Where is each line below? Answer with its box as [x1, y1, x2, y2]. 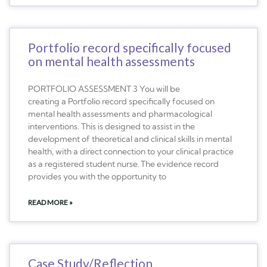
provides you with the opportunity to [28, 170, 166, 182]
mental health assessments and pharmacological [28, 108, 212, 119]
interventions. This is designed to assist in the [28, 120, 195, 132]
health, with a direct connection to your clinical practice [28, 145, 234, 157]
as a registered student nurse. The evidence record [28, 158, 219, 169]
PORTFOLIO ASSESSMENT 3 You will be [28, 83, 180, 94]
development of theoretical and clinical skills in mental [28, 133, 232, 144]
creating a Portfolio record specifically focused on [28, 95, 215, 107]
